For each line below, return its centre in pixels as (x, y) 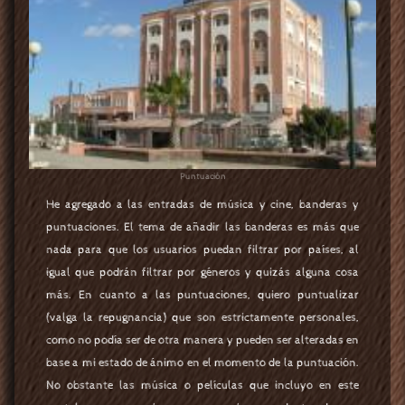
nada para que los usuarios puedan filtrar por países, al (202, 250)
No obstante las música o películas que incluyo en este (202, 385)
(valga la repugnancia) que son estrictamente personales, (202, 317)
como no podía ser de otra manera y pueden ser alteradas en (202, 340)
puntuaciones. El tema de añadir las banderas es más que (202, 227)
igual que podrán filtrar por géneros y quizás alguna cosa (202, 272)
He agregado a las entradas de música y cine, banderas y (202, 204)
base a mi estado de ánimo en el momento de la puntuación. (202, 363)
